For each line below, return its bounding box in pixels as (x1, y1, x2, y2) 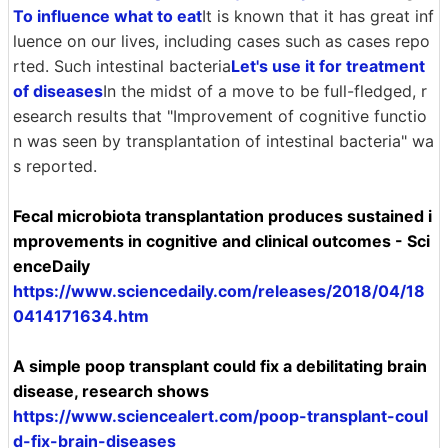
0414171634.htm (13, 306, 149, 326)
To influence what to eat (13, 6, 202, 26)
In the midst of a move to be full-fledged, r (103, 81, 427, 101)
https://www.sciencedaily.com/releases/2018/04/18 (13, 281, 425, 301)
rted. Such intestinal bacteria (13, 56, 231, 76)
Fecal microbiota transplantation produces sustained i (13, 206, 432, 226)
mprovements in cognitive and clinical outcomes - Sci (13, 231, 430, 251)
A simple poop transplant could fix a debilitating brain (13, 356, 427, 376)
